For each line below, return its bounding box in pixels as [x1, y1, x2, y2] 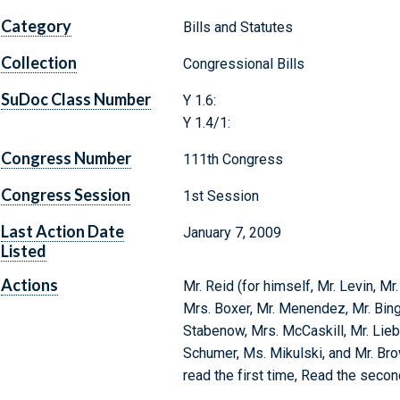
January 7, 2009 [182, 224, 281, 242]
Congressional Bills [182, 55, 304, 73]
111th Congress [182, 151, 283, 169]
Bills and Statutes [182, 19, 293, 37]
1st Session [182, 187, 259, 205]
